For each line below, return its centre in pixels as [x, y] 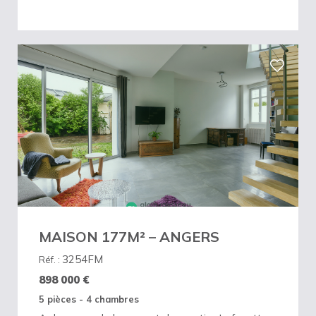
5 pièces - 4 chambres [89, 299]
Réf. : [50, 259]
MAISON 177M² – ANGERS [129, 236]
